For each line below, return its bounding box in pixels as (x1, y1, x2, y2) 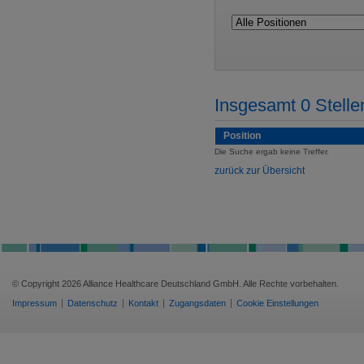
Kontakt (128, 298, 158, 308)
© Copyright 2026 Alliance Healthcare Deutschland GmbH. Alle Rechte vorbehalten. (12, 279, 339, 288)
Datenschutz (67, 298, 118, 308)
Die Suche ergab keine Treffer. (214, 147, 329, 156)
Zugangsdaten (169, 298, 226, 308)
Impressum (12, 298, 57, 308)
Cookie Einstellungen (236, 298, 318, 308)
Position (223, 130, 263, 141)
